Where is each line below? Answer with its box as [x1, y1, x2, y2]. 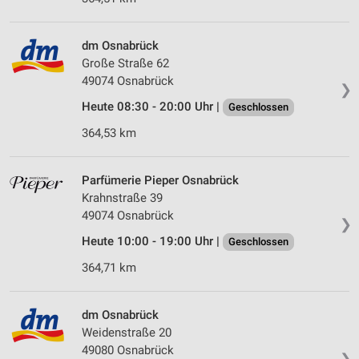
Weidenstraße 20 [82, 325, 171, 341]
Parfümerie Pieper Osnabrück [82, 173, 239, 188]
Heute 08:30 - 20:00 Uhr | [82, 99, 223, 115]
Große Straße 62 [82, 56, 169, 71]
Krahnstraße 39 [82, 191, 163, 206]
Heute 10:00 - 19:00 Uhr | [82, 234, 223, 249]
